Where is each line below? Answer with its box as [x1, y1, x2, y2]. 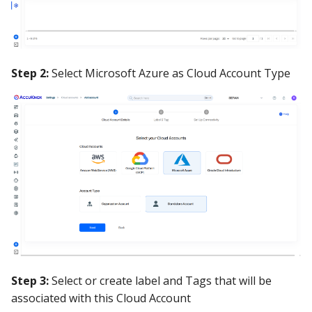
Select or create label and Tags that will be [49, 273, 272, 289]
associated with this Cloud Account [11, 290, 191, 306]
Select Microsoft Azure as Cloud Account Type [49, 65, 290, 81]
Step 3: [11, 273, 49, 289]
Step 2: [11, 65, 49, 81]
